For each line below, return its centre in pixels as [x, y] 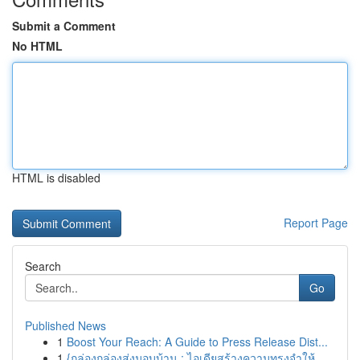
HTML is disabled [56, 178]
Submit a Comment [64, 26]
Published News [65, 325]
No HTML [37, 46]
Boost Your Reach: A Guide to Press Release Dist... [197, 342]
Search [43, 266]
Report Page [316, 223]
